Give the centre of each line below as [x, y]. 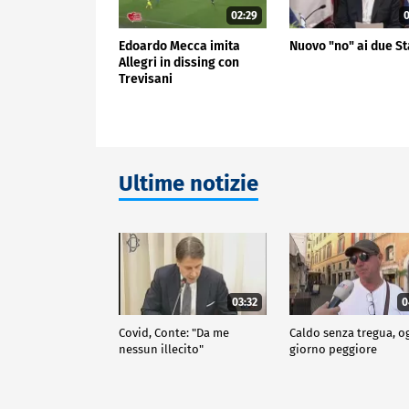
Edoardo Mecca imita [179, 46]
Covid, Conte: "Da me [174, 332]
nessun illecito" [161, 349]
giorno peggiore [334, 349]
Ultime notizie [189, 183]
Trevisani [146, 79]
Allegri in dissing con [179, 62]
